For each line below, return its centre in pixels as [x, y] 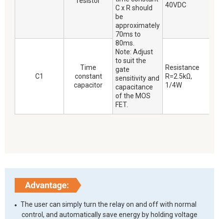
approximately [138, 26]
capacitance [134, 87]
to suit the [131, 61]
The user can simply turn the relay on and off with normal [109, 205]
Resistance [182, 68]
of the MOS [133, 96]
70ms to [128, 34]
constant [88, 77]
